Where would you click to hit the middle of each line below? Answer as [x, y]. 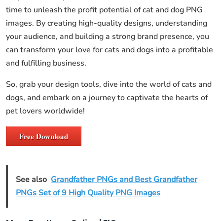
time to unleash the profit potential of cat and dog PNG [104, 10]
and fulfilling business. [46, 63]
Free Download [44, 136]
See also [31, 180]
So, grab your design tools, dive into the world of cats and [109, 84]
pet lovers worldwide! [45, 111]
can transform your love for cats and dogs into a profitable [110, 50]
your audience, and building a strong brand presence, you [108, 37]
